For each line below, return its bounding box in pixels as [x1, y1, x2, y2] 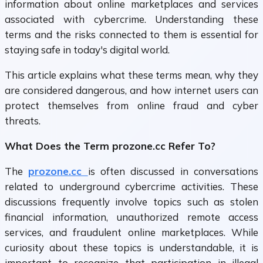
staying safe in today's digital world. [5, 43, 170, 56]
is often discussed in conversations [87, 165, 259, 178]
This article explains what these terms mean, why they [5, 69, 258, 82]
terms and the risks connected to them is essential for [5, 28, 258, 41]
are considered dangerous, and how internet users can [5, 84, 258, 97]
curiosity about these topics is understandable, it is [5, 241, 258, 254]
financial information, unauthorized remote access [5, 211, 258, 224]
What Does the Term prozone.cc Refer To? [5, 140, 215, 153]
